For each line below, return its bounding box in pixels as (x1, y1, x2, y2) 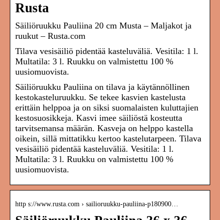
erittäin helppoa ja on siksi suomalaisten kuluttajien (15, 103, 198, 113)
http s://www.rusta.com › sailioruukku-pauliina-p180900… (15, 200, 178, 208)
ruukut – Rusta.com (15, 31, 85, 41)
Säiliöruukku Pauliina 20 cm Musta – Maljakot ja (15, 21, 192, 31)
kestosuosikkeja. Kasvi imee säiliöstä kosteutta (15, 113, 182, 123)
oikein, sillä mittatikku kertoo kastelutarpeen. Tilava (15, 134, 201, 144)
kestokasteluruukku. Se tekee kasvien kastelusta (15, 92, 186, 103)
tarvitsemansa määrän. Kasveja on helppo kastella (15, 123, 193, 134)
